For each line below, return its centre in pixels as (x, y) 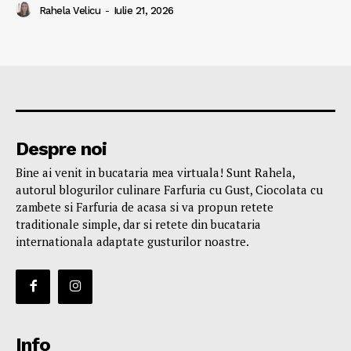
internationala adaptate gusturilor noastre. (132, 241)
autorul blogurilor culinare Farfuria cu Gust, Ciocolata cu (169, 189)
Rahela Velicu (69, 10)
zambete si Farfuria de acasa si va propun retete (145, 206)
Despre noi (61, 148)
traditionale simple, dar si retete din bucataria (138, 224)
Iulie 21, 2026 (143, 10)
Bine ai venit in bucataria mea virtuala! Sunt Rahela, (155, 172)
